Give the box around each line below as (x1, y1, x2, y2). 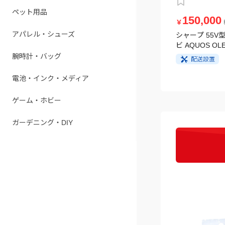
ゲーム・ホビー (12, 93, 61, 101)
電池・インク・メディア (12, 71, 89, 79)
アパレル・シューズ (12, 27, 75, 35)
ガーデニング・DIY (12, 116, 73, 124)
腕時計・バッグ (12, 49, 61, 57)
